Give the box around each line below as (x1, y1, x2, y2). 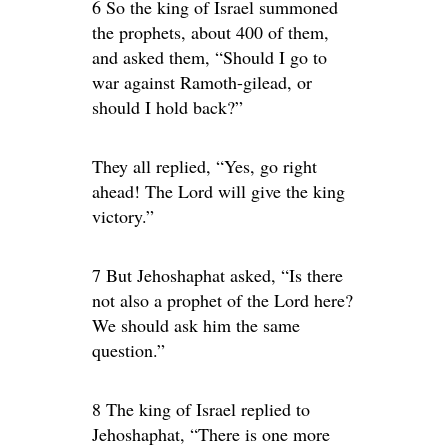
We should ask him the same (92, 313, 300, 337)
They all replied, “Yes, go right (92, 154, 317, 178)
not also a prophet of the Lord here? (92, 288, 353, 312)
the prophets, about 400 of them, (92, 20, 329, 44)
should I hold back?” (92, 95, 243, 119)
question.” (92, 338, 165, 362)
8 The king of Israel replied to (92, 397, 310, 421)
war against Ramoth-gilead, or (92, 70, 312, 94)
